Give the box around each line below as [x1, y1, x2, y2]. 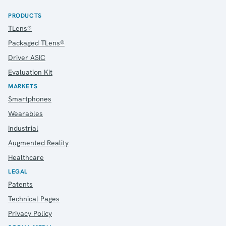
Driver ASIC [8, 52, 45, 62]
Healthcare [8, 152, 44, 162]
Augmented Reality [8, 138, 69, 147]
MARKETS [8, 82, 38, 90]
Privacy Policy [8, 208, 52, 218]
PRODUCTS [8, 11, 42, 20]
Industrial [8, 123, 38, 133]
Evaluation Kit [8, 67, 52, 77]
